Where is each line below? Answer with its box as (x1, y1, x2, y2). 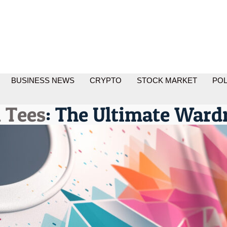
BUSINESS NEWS (11, 76, 74, 85)
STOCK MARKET (137, 76, 197, 85)
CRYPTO (90, 76, 122, 85)
